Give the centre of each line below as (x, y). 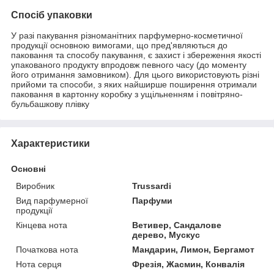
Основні (28, 168)
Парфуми (153, 200)
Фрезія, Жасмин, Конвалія (189, 264)
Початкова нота (47, 249)
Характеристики (50, 143)
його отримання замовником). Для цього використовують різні (135, 74)
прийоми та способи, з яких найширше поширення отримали (134, 84)
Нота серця (39, 264)
